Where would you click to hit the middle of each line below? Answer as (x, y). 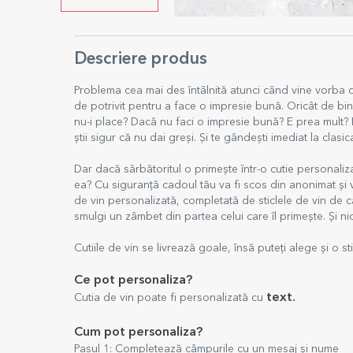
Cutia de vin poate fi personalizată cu (170, 298)
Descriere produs (141, 59)
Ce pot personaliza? (133, 281)
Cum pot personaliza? (138, 333)
